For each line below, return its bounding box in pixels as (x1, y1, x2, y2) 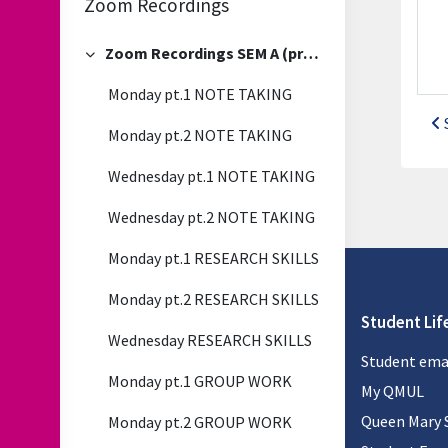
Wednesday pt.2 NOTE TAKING (108, 207, 315, 227)
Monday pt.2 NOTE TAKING (108, 125, 292, 145)
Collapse (83, 54, 148, 74)
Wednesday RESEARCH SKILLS (108, 330, 312, 350)
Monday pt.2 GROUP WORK (108, 412, 292, 432)
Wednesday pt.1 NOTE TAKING (108, 166, 315, 186)
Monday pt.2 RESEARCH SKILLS (108, 289, 319, 309)
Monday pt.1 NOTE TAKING (108, 84, 292, 104)
